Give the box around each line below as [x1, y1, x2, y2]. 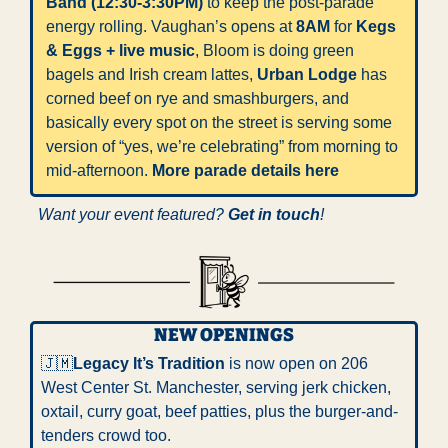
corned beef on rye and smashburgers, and [46, 90, 349, 108]
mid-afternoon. [46, 162, 152, 180]
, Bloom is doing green [195, 42, 354, 60]
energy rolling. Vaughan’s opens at [46, 18, 296, 36]
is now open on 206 [225, 354, 368, 372]
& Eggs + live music [46, 42, 195, 60]
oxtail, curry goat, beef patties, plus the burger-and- [41, 402, 398, 420]
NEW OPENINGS [154, 323, 294, 346]
